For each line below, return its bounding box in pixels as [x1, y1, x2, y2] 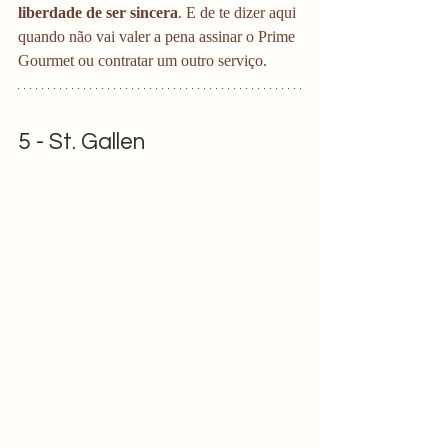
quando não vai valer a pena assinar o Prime [18, 28, 299, 45]
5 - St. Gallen [18, 130, 145, 154]
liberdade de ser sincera [18, 4, 178, 21]
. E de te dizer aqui [178, 4, 300, 21]
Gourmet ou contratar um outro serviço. [18, 52, 271, 69]
